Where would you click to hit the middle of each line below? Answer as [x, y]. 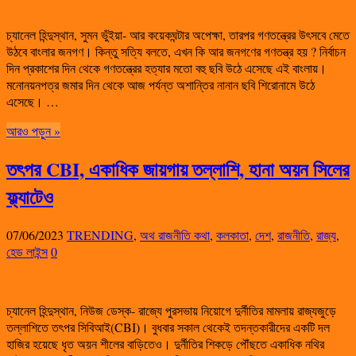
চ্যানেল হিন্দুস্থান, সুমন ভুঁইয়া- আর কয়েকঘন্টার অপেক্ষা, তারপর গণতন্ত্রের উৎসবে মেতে [178, 35]
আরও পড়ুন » [33, 131]
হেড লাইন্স [27, 252]
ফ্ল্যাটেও [30, 197]
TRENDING [100, 235]
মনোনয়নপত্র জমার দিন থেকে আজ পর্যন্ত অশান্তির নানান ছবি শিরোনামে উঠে [161, 85]
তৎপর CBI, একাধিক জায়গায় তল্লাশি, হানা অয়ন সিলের [178, 169]
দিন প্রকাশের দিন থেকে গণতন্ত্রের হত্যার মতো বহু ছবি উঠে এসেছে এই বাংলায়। [166, 68]
